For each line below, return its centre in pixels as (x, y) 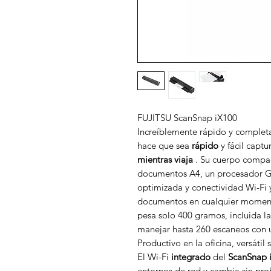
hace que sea (165, 145)
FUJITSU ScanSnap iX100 (187, 118)
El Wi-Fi (154, 257)
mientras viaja (165, 159)
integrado (191, 257)
